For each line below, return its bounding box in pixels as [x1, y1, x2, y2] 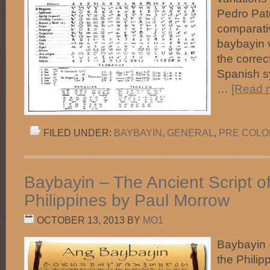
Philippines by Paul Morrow [24, 191, 230, 210]
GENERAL [167, 127, 214, 138]
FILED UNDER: [43, 127, 114, 138]
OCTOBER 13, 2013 [37, 215, 125, 225]
